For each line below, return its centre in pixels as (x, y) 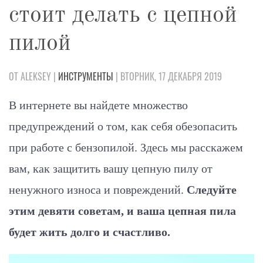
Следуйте (212, 190)
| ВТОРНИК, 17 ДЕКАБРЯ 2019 (168, 77)
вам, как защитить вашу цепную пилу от (111, 169)
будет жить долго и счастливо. (90, 232)
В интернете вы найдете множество (98, 105)
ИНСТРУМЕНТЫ (86, 77)
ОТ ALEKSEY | (33, 77)
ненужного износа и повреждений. (98, 190)
